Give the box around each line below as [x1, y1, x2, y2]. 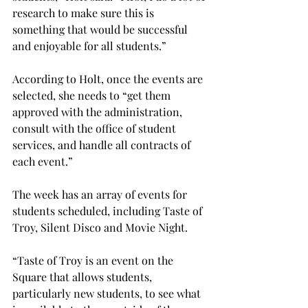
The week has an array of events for [12, 187, 190, 201]
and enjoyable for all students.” [12, 38, 166, 53]
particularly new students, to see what [12, 286, 203, 300]
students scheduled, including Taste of [12, 203, 205, 218]
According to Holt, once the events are [12, 71, 206, 86]
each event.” [12, 154, 73, 168]
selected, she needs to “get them [12, 88, 173, 102]
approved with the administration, [12, 104, 185, 119]
